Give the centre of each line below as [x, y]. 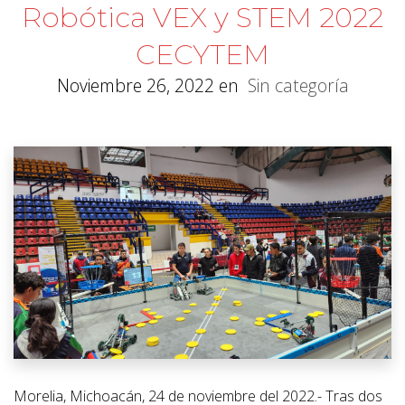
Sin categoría [298, 86]
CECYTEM [202, 55]
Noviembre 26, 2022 [135, 86]
